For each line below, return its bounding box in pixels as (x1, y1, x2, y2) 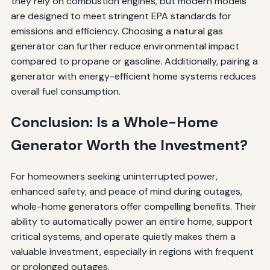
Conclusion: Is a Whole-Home (10, 112, 218, 131)
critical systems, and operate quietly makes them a (10, 230, 236, 243)
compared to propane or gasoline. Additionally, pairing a (10, 54, 258, 67)
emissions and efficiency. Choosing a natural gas (10, 24, 223, 37)
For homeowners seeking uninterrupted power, (10, 169, 218, 183)
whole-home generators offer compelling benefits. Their (10, 199, 257, 213)
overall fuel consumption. (10, 84, 121, 98)
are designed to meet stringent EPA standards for (10, 9, 231, 22)
